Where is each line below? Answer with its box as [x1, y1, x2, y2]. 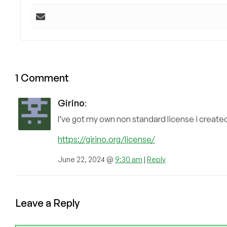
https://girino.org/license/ [58, 134, 155, 144]
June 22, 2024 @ [58, 155, 115, 164]
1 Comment [15, 71, 69, 84]
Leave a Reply [15, 196, 80, 209]
